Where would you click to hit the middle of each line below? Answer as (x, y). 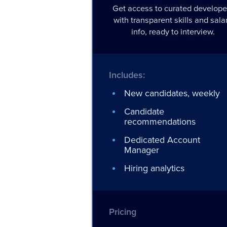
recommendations (160, 122)
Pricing (123, 212)
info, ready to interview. (173, 32)
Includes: (127, 75)
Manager (142, 150)
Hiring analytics (154, 168)
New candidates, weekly (172, 93)
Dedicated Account (162, 140)
